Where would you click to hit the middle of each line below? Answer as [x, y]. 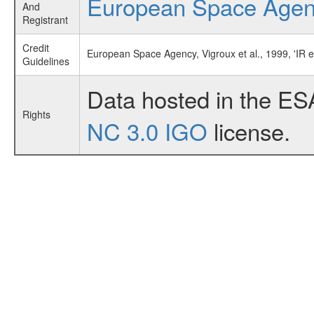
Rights [36, 115]
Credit [35, 48]
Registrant [45, 20]
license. [248, 131]
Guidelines [46, 61]
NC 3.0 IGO [147, 131]
